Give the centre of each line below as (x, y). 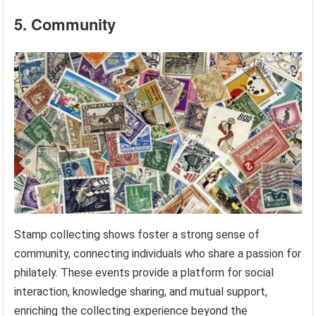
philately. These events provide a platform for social (144, 273)
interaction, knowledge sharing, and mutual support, (141, 292)
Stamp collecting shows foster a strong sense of (137, 235)
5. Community (65, 24)
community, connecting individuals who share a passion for (158, 254)
